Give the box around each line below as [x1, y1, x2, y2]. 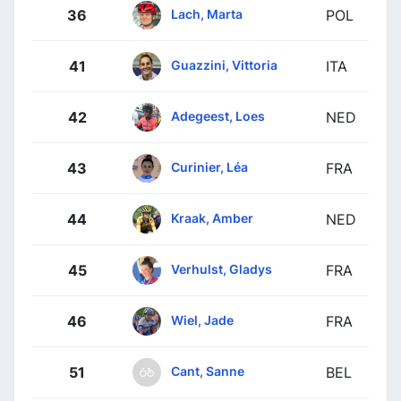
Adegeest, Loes [171, 107, 265, 124]
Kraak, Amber [171, 209, 253, 226]
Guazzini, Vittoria [171, 56, 277, 73]
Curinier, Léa [171, 158, 248, 175]
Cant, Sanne [171, 363, 244, 379]
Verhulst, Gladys [171, 260, 272, 277]
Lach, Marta [171, 5, 243, 21]
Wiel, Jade [171, 311, 234, 328]
